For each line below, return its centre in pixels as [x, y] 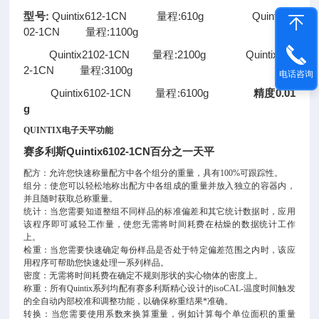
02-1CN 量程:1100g [90, 32]
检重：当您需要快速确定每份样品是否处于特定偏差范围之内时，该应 [159, 250]
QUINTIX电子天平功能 [69, 130]
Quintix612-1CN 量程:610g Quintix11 [174, 16]
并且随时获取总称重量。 [71, 199]
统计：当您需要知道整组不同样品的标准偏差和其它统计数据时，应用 [159, 211]
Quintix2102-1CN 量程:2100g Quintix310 [159, 54]
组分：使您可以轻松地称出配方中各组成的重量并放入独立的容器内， [159, 186]
